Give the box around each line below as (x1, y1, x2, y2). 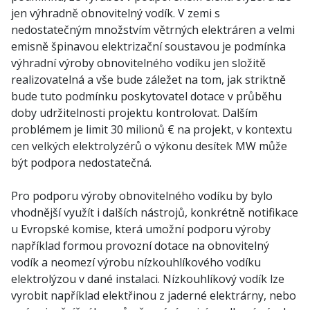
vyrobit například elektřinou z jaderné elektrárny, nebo (11, 288, 296, 303)
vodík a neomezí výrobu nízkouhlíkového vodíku (11, 255, 261, 270)
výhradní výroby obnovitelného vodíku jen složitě (11, 55, 266, 71)
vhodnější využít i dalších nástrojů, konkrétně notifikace (11, 205, 298, 220)
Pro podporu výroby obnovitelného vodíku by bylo (11, 188, 273, 203)
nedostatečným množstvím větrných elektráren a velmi (11, 22, 295, 37)
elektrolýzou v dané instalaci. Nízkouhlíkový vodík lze (11, 271, 284, 286)
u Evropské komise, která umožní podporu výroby (11, 221, 271, 237)
